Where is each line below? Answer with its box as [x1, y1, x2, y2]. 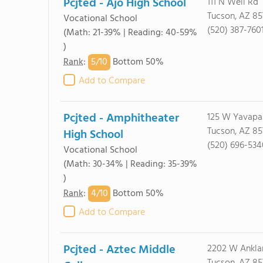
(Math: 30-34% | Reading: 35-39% [63, 157, 197, 172]
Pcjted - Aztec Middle [63, 241, 176, 259]
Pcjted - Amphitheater [63, 109, 179, 128]
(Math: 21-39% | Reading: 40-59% [63, 25, 197, 41]
